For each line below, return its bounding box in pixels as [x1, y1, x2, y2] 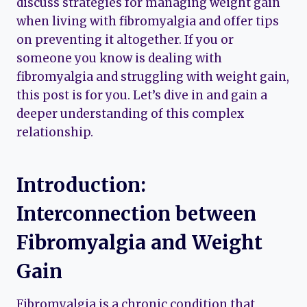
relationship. [16, 125, 93, 140]
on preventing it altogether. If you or [16, 32, 234, 48]
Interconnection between [16, 201, 256, 227]
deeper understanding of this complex [16, 106, 244, 122]
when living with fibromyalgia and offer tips [16, 14, 279, 29]
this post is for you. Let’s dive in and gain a [16, 88, 267, 103]
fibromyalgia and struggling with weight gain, [16, 69, 289, 85]
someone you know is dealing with [16, 51, 222, 66]
